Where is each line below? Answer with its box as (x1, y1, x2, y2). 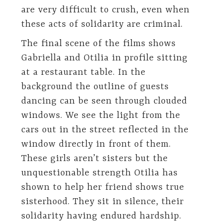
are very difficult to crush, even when (21, 4, 190, 15)
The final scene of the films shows (21, 39, 176, 49)
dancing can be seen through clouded (21, 96, 187, 107)
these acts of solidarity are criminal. (21, 19, 183, 30)
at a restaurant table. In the (21, 67, 146, 78)
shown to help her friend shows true (21, 182, 184, 193)
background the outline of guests (21, 82, 169, 92)
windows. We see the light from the (21, 111, 180, 121)
